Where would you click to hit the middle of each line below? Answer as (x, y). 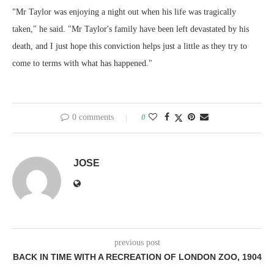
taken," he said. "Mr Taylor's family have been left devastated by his (131, 29)
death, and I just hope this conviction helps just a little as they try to (130, 46)
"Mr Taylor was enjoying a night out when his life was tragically (124, 12)
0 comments (93, 117)
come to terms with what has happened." (82, 64)
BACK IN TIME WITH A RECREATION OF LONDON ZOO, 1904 (137, 257)
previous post (137, 243)
